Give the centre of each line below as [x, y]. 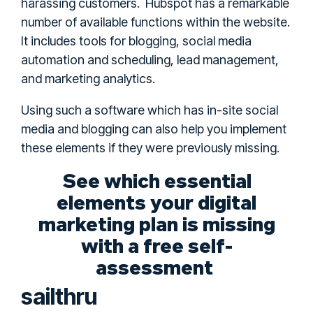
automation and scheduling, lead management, [150, 59]
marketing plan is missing [156, 223]
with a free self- [156, 245]
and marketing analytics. [88, 78]
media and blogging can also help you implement [154, 129]
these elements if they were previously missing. [150, 147]
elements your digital [156, 202]
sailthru [59, 296]
